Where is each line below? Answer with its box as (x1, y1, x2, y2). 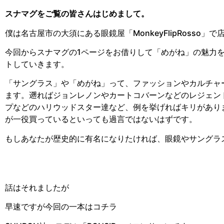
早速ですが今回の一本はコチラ (5, 201, 117, 212)
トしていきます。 (5, 58, 69, 69)
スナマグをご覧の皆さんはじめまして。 (5, 8, 149, 19)
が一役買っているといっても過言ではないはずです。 (5, 114, 197, 124)
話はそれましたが (5, 182, 69, 193)
